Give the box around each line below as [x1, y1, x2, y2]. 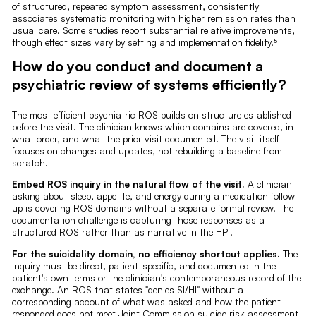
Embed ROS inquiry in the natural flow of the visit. [11, 178, 245, 190]
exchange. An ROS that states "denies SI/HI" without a [11, 283, 243, 296]
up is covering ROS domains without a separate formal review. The [11, 202, 293, 214]
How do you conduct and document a [11, 57, 263, 75]
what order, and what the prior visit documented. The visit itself [11, 132, 279, 145]
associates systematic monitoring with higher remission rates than [11, 11, 296, 24]
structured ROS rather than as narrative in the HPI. [11, 226, 233, 238]
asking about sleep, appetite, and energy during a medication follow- [11, 190, 299, 202]
